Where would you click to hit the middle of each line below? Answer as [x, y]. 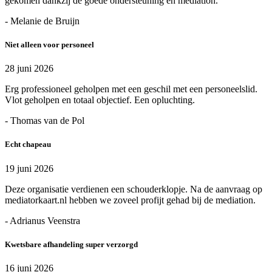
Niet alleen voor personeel [49, 45]
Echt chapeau [28, 144]
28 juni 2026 [29, 69]
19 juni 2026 [29, 168]
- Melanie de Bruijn [42, 21]
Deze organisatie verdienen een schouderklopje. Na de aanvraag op [134, 189]
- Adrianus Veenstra [42, 220]
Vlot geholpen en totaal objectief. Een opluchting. [100, 100]
